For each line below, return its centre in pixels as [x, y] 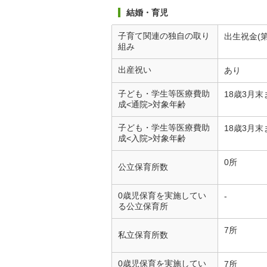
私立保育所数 [143, 235]
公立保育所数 [143, 167]
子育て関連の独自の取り [164, 36]
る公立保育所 [143, 206]
